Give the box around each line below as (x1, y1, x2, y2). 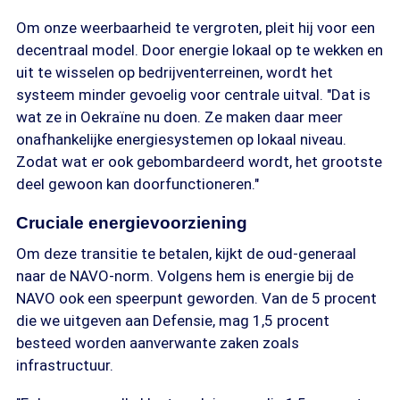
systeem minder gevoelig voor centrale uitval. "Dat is (16, 86, 371, 104)
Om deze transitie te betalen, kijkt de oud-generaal (16, 245, 356, 262)
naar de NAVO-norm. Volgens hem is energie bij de (16, 267, 354, 285)
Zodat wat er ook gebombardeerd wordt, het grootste (16, 153, 382, 171)
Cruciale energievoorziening (16, 213, 247, 232)
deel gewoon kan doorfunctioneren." (16, 175, 259, 193)
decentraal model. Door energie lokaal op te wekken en (16, 41, 383, 59)
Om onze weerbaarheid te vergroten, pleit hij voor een (16, 19, 375, 37)
